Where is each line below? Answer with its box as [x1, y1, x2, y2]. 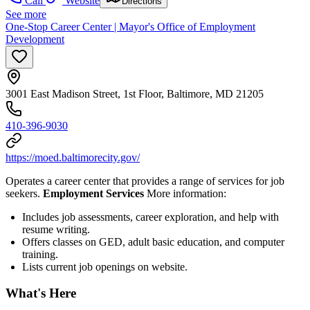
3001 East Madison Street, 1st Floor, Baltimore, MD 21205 [6, 87, 264, 100]
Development [6, 33, 64, 45]
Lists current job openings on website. [22, 260, 188, 273]
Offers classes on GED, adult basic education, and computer [22, 235, 284, 248]
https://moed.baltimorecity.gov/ [6, 151, 140, 163]
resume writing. [22, 223, 90, 235]
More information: [144, 187, 226, 199]
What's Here [6, 286, 76, 301]
